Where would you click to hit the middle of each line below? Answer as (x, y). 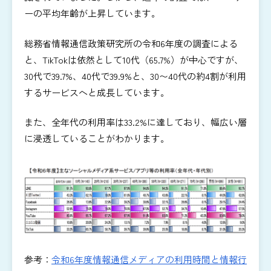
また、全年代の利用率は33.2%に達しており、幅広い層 (135, 122)
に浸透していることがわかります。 (97, 139)
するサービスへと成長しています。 (97, 92)
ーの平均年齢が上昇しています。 (92, 13)
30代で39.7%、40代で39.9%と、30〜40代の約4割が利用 (135, 76)
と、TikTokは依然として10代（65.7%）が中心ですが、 (134, 59)
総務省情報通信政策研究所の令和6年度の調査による (131, 43)
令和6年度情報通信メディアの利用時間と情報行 (149, 259)
